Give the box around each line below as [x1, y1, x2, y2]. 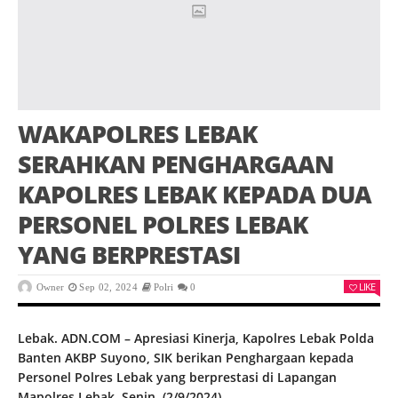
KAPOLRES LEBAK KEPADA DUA [18, 178, 371, 211]
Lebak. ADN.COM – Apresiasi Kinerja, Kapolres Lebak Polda [18, 330, 374, 347]
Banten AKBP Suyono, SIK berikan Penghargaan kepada [18, 349, 354, 367]
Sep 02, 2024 [79, 282, 138, 293]
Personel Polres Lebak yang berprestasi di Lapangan [18, 369, 337, 386]
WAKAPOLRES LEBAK [18, 117, 258, 151]
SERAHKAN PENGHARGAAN [18, 147, 334, 181]
